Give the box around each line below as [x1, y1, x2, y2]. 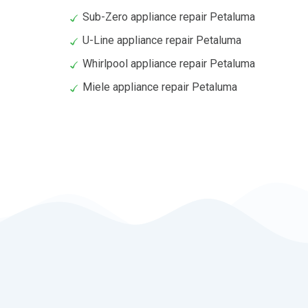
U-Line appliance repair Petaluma [82, 34, 241, 47]
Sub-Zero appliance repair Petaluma [82, 10, 255, 24]
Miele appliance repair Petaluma [82, 80, 237, 94]
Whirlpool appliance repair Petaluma [82, 57, 255, 71]
